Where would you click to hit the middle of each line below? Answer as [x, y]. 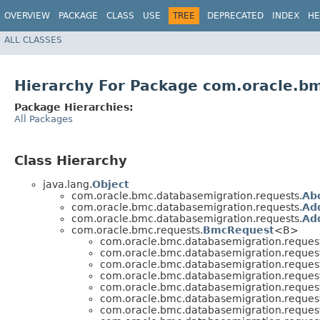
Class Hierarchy [71, 161]
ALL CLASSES [33, 40]
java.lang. [67, 184]
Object [111, 184]
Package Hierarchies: [74, 107]
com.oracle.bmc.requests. [137, 230]
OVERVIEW [27, 16]
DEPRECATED [235, 16]
